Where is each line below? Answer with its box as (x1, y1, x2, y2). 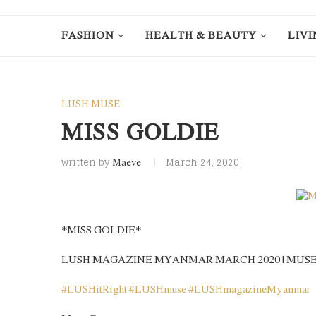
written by (61, 154, 112, 171)
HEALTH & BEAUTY (145, 29, 257, 43)
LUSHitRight (67, 283, 127, 297)
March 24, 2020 (166, 154, 239, 171)
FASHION (61, 29, 114, 43)
